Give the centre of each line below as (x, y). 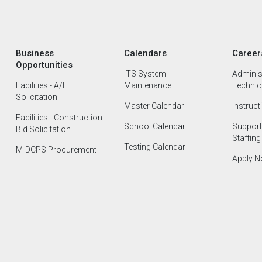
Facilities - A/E (42, 85)
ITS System (145, 74)
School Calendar (154, 126)
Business (35, 53)
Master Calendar (154, 106)
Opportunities (44, 65)
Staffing (246, 138)
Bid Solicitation (43, 129)
